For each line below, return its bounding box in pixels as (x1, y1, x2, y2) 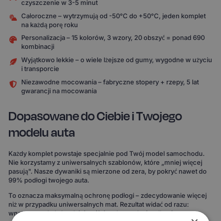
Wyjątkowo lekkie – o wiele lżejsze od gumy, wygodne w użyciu (21, 55, 213, 64)
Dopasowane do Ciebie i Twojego (8, 107, 183, 125)
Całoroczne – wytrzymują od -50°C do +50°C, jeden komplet (21, 11, 206, 20)
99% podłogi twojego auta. (8, 176, 90, 184)
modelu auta (8, 123, 75, 142)
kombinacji (21, 42, 55, 51)
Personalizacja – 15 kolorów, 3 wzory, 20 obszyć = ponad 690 (21, 34, 205, 42)
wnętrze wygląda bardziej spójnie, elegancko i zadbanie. (8, 209, 179, 217)
